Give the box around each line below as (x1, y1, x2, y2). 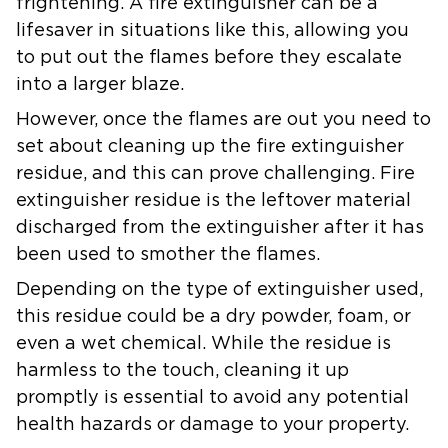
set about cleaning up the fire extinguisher (16, 137, 404, 156)
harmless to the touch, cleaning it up (16, 361, 349, 380)
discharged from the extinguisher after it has (16, 218, 424, 237)
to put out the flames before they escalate (16, 48, 402, 67)
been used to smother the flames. (16, 245, 325, 264)
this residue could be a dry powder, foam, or (16, 307, 411, 326)
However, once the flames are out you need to (16, 110, 431, 129)
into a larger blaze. (16, 75, 184, 94)
